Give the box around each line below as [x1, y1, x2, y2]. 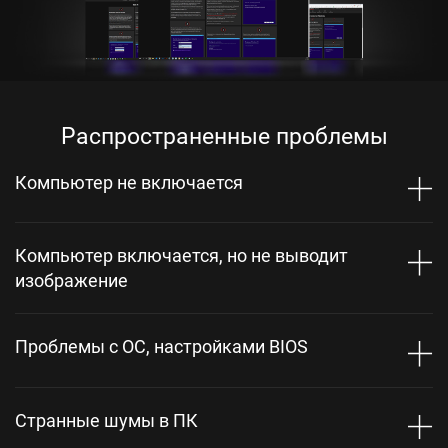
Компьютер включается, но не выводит [15, 243, 348, 268]
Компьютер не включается [15, 170, 243, 194]
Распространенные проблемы [60, 120, 388, 151]
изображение [15, 268, 128, 293]
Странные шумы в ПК [15, 407, 198, 432]
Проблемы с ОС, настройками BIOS [15, 334, 308, 359]
